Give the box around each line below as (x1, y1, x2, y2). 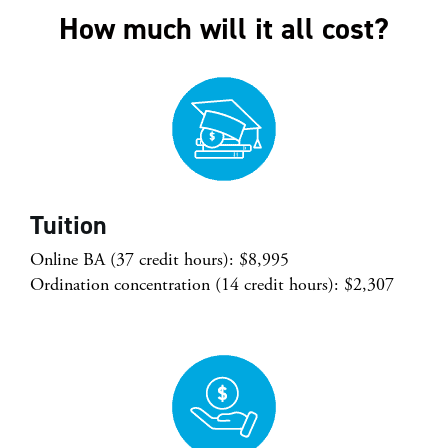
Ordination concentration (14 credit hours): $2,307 (30, 273, 394, 296)
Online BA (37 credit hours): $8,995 (30, 248, 289, 271)
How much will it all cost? (59, 9, 389, 49)
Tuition (30, 208, 107, 242)
